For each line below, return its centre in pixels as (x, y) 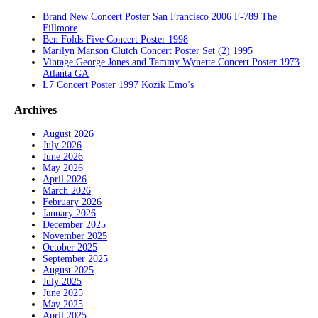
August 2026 (68, 134)
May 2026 (63, 168)
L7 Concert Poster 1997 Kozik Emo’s (118, 85)
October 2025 (70, 248)
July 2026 (62, 146)
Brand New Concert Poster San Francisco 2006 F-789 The (160, 17)
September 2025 (75, 259)
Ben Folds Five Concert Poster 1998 (115, 40)
